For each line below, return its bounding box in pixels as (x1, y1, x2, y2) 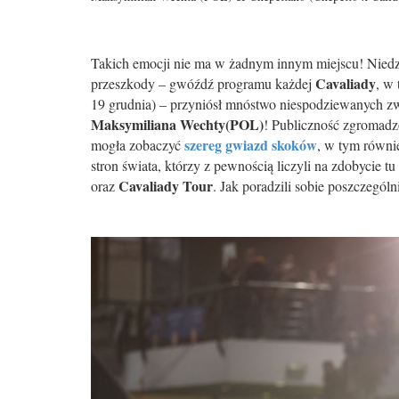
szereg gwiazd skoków (184, 134, 317, 155)
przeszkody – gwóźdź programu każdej (91, 74, 315, 93)
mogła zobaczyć (91, 135, 184, 154)
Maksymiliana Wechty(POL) (91, 114, 264, 134)
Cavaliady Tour (118, 175, 213, 196)
